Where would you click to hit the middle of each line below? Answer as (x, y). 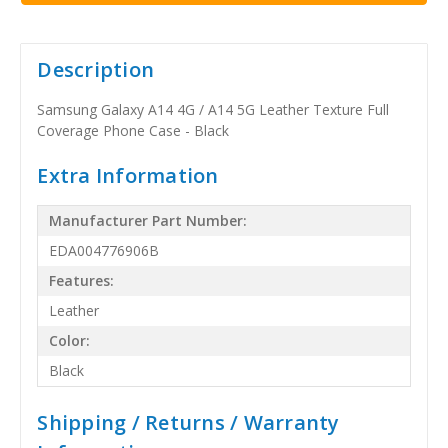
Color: (70, 341)
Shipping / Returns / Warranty (188, 422)
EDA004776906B (104, 251)
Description (96, 69)
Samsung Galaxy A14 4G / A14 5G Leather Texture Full (213, 109)
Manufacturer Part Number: (148, 221)
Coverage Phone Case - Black (133, 130)
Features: (82, 281)
